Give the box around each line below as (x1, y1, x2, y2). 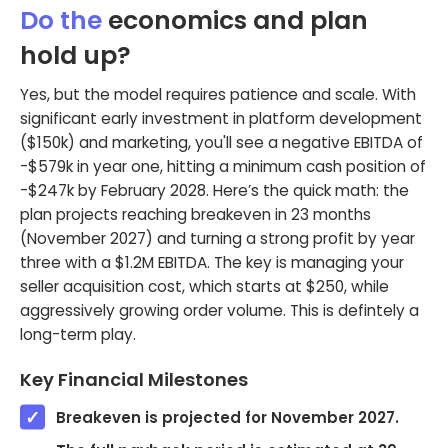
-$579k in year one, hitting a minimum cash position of (20, 155, 426, 177)
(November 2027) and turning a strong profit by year (20, 227, 415, 249)
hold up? (20, 37, 131, 73)
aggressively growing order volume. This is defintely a (20, 299, 419, 321)
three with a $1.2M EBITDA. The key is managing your (20, 251, 404, 273)
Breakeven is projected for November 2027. (56, 406, 399, 428)
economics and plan (102, 2, 368, 38)
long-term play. (20, 323, 136, 345)
